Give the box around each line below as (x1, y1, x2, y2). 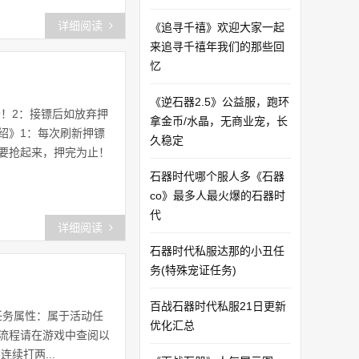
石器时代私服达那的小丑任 (150, 244, 284, 257)
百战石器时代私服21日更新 (150, 300, 286, 313)
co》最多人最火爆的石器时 (150, 189, 285, 202)
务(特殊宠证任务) (150, 264, 236, 276)
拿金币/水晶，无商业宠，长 (150, 115, 288, 127)
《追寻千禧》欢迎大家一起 (150, 21, 284, 34)
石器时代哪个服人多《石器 (150, 170, 284, 183)
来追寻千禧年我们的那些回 (150, 40, 284, 53)
